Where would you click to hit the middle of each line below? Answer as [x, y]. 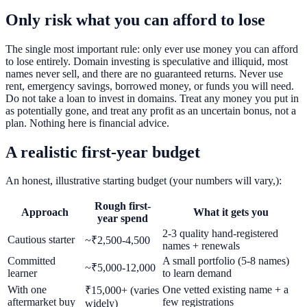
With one [27, 290]
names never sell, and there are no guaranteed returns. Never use [144, 73]
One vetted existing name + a [225, 290]
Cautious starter [41, 240]
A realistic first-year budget [103, 152]
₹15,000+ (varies [122, 291]
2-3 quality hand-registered [220, 234]
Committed [32, 261]
